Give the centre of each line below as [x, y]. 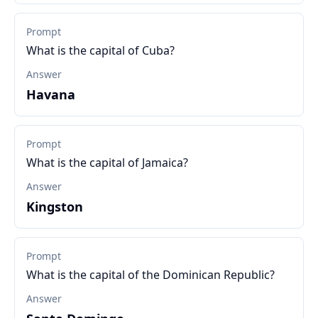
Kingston [55, 207]
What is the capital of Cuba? [100, 50]
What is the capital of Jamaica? [107, 163]
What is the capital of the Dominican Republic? [150, 275]
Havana [51, 94]
